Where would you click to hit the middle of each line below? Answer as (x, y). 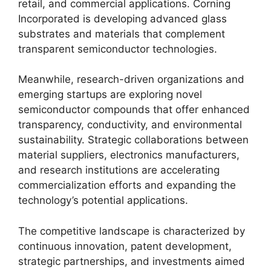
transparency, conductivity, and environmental (130, 125)
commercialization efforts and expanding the (127, 185)
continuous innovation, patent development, (125, 246)
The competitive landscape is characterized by (132, 231)
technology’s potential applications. (103, 200)
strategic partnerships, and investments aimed (132, 261)
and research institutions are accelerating (119, 170)
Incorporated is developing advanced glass (122, 18)
